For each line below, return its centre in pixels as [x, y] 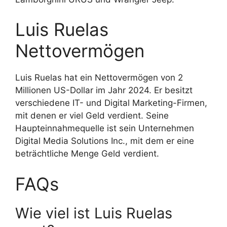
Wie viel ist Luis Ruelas [94, 213]
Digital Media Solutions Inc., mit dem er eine [105, 141]
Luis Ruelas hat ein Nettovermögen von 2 [99, 78]
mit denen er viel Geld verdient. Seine [92, 116]
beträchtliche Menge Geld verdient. [87, 154]
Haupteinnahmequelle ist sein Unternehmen [105, 128]
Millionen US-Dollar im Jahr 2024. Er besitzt [104, 90]
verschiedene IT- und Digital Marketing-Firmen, [111, 103]
